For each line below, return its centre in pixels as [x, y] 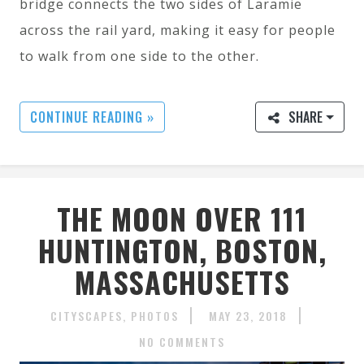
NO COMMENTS [182, 341]
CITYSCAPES [87, 315]
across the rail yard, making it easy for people [178, 30]
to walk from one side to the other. [139, 56]
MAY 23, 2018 [248, 315]
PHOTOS [155, 315]
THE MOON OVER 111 [182, 219]
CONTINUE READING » [92, 117]
